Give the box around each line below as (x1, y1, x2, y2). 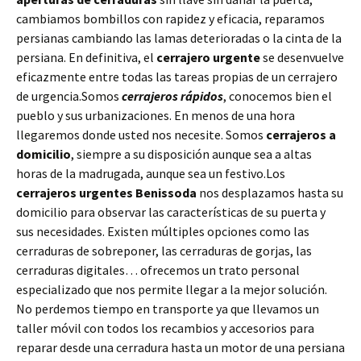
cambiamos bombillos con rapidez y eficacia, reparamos (16, 10, 325, 27)
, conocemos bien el (223, 88, 332, 105)
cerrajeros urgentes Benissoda (16, 185, 197, 201)
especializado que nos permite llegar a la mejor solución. (16, 281, 327, 298)
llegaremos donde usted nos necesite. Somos (16, 127, 266, 143)
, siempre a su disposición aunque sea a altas (71, 146, 312, 163)
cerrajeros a (266, 127, 336, 143)
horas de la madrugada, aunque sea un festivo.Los (16, 165, 285, 182)
